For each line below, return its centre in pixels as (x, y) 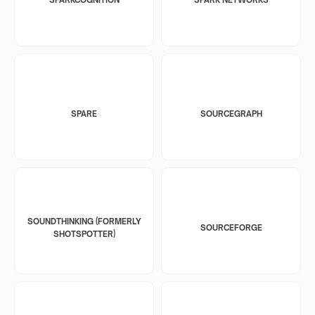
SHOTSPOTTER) (84, 234)
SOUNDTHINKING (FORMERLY (84, 221)
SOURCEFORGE (231, 227)
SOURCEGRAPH (231, 114)
